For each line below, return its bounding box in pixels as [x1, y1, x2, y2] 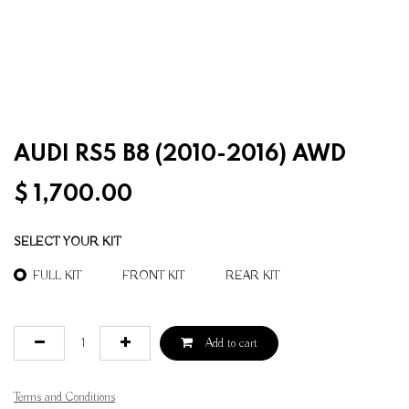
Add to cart [201, 334, 257, 351]
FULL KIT [33, 267, 81, 284]
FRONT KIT [122, 267, 184, 284]
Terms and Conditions [14, 388, 115, 405]
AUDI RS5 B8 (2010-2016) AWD [14, 142, 346, 166]
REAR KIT [225, 267, 279, 284]
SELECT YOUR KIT [14, 233, 121, 250]
